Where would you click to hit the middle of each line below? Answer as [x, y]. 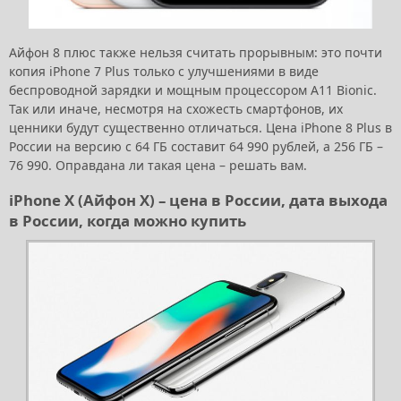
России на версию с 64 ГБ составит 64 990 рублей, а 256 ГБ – [196, 147]
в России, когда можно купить [128, 221]
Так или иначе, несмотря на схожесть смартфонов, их [176, 109]
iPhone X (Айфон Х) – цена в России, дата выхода [198, 200]
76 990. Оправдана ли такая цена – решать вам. [158, 166]
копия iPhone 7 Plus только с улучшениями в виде [164, 72]
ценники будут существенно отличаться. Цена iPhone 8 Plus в [200, 128]
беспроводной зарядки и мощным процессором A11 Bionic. [193, 90]
